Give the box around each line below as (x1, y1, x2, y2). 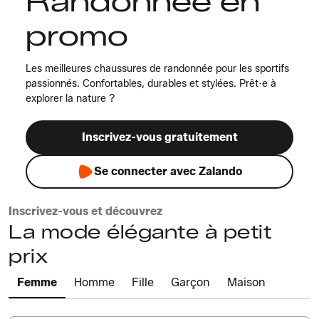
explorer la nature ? (26, 93, 115, 105)
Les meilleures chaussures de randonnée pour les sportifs (26, 63, 289, 75)
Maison (227, 276, 266, 289)
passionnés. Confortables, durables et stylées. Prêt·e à (26, 78, 276, 90)
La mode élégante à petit (9, 221, 271, 244)
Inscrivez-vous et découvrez (9, 204, 162, 218)
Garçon (171, 276, 210, 289)
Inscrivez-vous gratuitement (81, 130, 238, 144)
